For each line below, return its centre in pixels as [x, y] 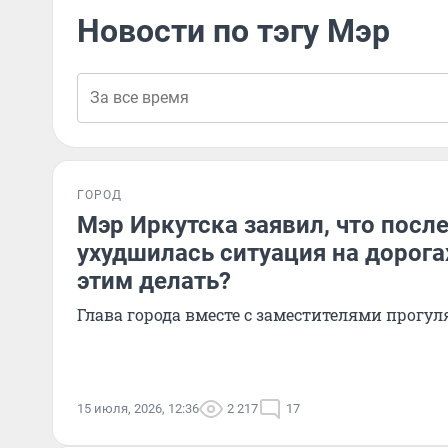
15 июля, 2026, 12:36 [138, 408]
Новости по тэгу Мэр [233, 31]
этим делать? [154, 281]
